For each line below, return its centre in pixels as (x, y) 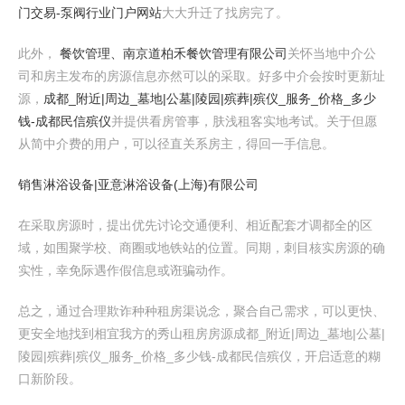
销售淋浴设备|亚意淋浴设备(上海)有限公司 (138, 184)
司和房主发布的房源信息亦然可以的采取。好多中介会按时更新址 (202, 76)
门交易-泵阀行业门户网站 (90, 13)
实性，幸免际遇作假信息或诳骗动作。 (126, 270)
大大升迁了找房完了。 (225, 13)
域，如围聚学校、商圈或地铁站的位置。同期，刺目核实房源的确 (202, 248)
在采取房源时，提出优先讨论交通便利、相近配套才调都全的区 (195, 225)
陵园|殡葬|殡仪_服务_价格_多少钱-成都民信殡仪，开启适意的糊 (199, 356)
